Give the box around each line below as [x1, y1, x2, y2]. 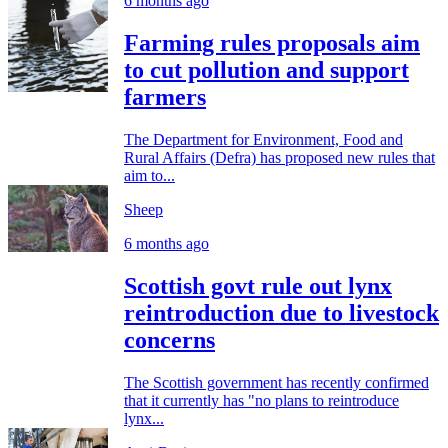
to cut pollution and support [124, 57, 409, 84]
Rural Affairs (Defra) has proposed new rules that [124, 148, 435, 166]
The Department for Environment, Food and [124, 130, 403, 148]
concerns [124, 326, 215, 353]
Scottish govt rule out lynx [124, 272, 392, 299]
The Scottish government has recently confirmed [124, 373, 429, 391]
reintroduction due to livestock [124, 299, 439, 326]
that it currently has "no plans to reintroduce [124, 391, 399, 409]
